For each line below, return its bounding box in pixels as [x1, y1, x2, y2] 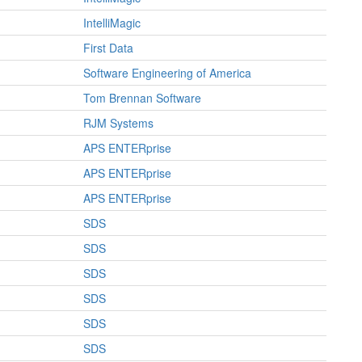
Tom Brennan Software [83, 90, 201, 106]
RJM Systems [83, 115, 154, 131]
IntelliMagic [83, 15, 141, 31]
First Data [83, 40, 133, 56]
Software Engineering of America [83, 65, 251, 81]
